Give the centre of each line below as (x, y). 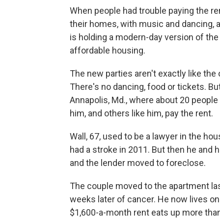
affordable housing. (108, 51)
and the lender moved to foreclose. (138, 163)
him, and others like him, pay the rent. (141, 113)
